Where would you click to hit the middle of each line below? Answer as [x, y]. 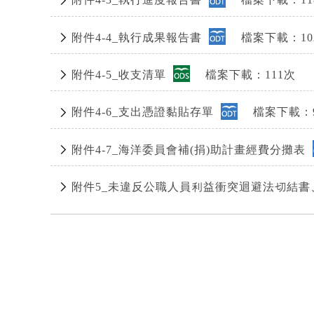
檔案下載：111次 [243, 75]
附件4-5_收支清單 [121, 75]
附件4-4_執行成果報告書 [138, 37]
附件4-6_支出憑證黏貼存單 [144, 112]
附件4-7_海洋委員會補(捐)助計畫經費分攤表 [190, 149]
